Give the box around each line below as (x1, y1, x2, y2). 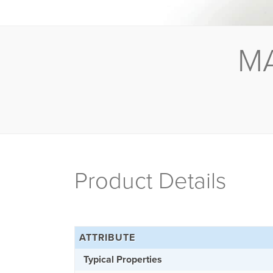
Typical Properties (83, 253, 162, 266)
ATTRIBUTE (79, 232, 135, 244)
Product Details (74, 167, 226, 195)
